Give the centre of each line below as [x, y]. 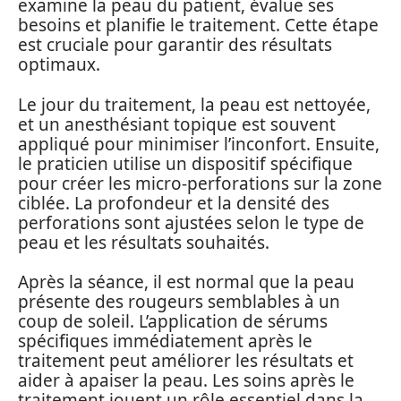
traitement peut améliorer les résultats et [186, 361]
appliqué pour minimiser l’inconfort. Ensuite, [199, 144]
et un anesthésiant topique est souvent [177, 124]
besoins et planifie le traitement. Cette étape [198, 25]
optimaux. [59, 64]
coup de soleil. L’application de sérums [173, 321]
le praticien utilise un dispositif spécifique [185, 163]
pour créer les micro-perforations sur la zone [200, 183]
